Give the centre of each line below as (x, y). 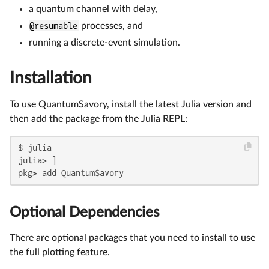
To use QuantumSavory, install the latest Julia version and (131, 104)
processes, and (110, 26)
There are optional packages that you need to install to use (132, 237)
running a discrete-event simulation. (104, 42)
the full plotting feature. (60, 252)
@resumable (54, 26)
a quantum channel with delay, (93, 9)
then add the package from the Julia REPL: (98, 119)
